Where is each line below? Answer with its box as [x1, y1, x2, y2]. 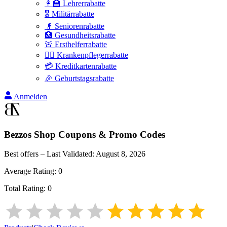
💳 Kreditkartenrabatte [45, 62, 117, 70]
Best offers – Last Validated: [4, 149, 96, 159]
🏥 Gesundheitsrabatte [45, 31, 116, 40]
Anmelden [14, 92, 47, 101]
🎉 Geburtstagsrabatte [45, 74, 114, 83]
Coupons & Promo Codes [56, 129, 165, 140]
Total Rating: [4, 184, 48, 193]
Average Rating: [4, 167, 58, 176]
